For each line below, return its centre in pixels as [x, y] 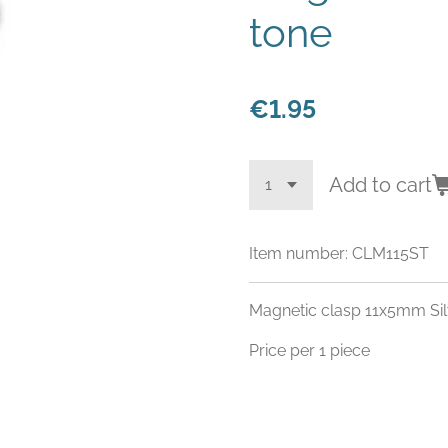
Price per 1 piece [309, 350]
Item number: [298, 253]
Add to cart [380, 184]
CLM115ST [390, 253]
